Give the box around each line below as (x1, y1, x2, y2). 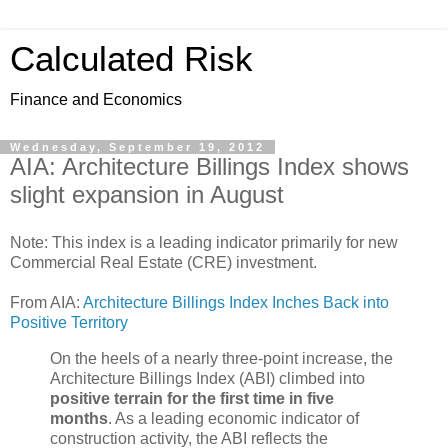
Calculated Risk (10, 40, 253, 78)
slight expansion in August (10, 181, 284, 208)
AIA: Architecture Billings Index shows (10, 153, 409, 180)
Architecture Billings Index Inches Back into (83, 293, 389, 311)
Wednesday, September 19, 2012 (10, 141, 265, 153)
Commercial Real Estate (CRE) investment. (10, 253, 317, 271)
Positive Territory (10, 313, 128, 331)
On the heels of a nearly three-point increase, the (50, 349, 393, 367)
